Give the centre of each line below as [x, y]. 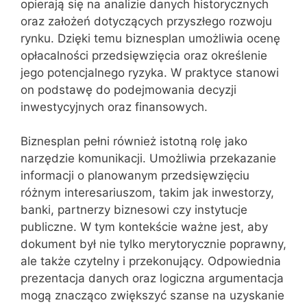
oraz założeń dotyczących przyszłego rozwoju [146, 21]
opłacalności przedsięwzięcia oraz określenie [144, 55]
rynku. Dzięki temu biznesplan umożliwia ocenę [150, 38]
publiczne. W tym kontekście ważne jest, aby [144, 227]
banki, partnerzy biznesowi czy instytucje [134, 210]
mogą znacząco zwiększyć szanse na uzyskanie [152, 295]
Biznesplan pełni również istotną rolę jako [134, 141]
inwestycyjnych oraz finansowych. [114, 107]
